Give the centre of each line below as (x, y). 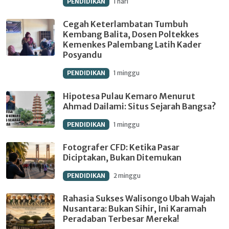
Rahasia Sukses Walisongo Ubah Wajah (139, 198)
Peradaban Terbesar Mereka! (121, 219)
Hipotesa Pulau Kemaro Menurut (129, 96)
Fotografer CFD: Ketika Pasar (121, 147)
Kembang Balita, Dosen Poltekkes (131, 35)
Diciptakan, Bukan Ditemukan (122, 157)
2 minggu (127, 175)
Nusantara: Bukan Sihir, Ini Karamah (135, 208)
